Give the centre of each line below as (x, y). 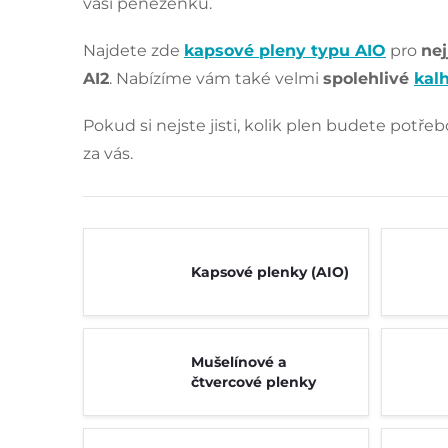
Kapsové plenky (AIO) (270, 272)
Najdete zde (133, 50)
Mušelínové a (239, 362)
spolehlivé (368, 78)
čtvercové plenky (253, 382)
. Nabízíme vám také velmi (216, 78)
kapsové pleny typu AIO (285, 50)
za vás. (110, 153)
